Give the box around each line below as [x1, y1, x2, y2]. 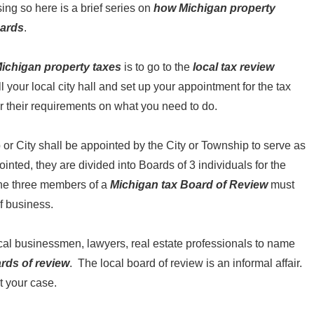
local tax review [193, 61, 274, 73]
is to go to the [121, 61, 193, 73]
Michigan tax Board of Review [110, 179, 268, 191]
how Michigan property [153, 2, 275, 14]
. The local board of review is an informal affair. [69, 257, 305, 269]
